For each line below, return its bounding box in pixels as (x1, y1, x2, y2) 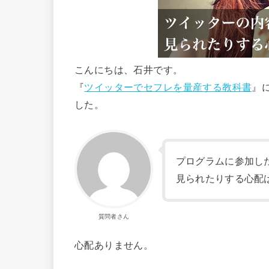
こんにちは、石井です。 (74, 64, 183, 76)
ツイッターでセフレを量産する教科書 (84, 82, 252, 93)
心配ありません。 (74, 240, 154, 251)
